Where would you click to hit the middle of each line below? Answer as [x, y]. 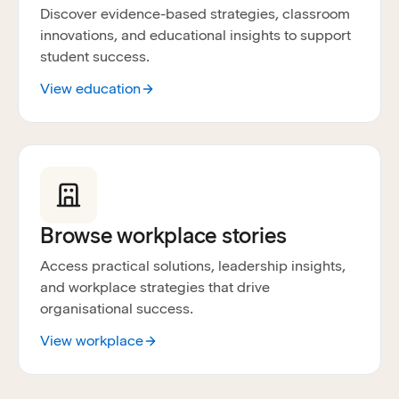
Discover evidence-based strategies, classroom [195, 14]
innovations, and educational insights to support [195, 36]
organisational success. [117, 309]
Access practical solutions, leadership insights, [193, 266]
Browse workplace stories [164, 236]
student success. [95, 57]
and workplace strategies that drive [155, 288]
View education [90, 89]
